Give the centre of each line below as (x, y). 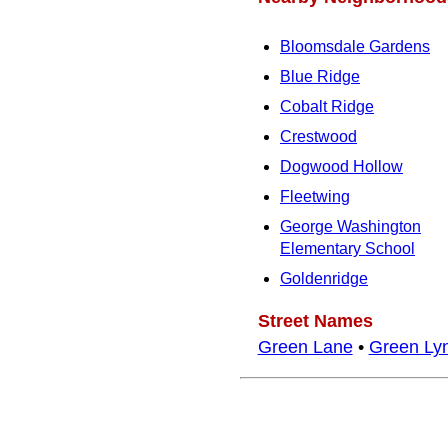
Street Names (315, 320)
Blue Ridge (320, 76)
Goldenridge (324, 278)
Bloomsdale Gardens (355, 46)
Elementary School (347, 248)
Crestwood (318, 136)
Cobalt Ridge (327, 106)
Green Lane (305, 346)
